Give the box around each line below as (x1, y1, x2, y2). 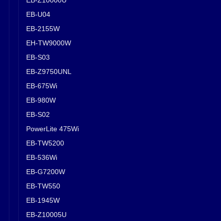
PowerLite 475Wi (26, 124, 79, 133)
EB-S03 (26, 53, 50, 61)
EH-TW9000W (26, 38, 71, 47)
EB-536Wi (26, 153, 57, 161)
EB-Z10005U (26, 210, 67, 219)
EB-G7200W (26, 167, 65, 176)
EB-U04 (26, 10, 50, 18)
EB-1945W (26, 196, 60, 204)
